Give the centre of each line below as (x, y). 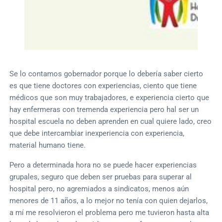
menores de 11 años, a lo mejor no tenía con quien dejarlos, (109, 200)
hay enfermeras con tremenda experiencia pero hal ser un (104, 109)
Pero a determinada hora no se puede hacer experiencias (103, 165)
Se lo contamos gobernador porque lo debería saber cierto (107, 74)
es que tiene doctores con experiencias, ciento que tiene (103, 85)
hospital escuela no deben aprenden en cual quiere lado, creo (111, 121)
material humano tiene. (48, 145)
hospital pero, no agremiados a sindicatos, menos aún (99, 189)
